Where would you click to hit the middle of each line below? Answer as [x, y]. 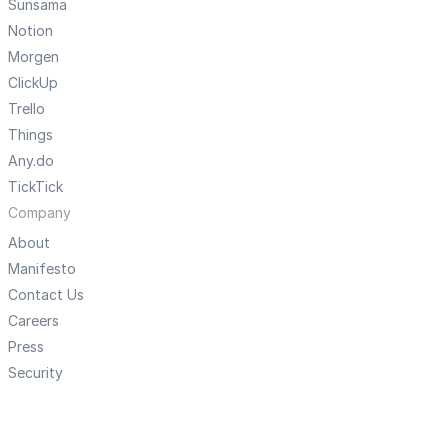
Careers [33, 320]
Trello [26, 108]
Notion [30, 30]
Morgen [33, 56]
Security [35, 372]
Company [39, 212]
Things [30, 134]
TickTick [35, 186]
